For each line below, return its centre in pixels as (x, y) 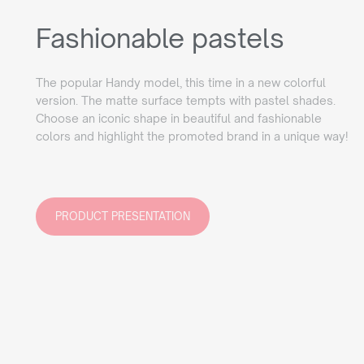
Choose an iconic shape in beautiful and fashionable (179, 119)
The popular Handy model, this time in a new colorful (181, 83)
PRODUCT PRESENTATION (123, 217)
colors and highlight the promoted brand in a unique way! (192, 136)
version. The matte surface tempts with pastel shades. (186, 101)
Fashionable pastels (160, 39)
